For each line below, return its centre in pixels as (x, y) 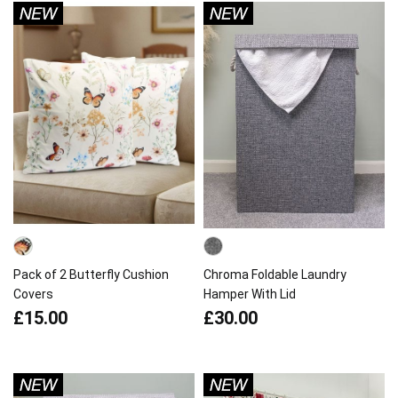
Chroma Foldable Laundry (275, 275)
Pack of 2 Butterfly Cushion (91, 275)
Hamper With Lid (250, 294)
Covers (33, 294)
